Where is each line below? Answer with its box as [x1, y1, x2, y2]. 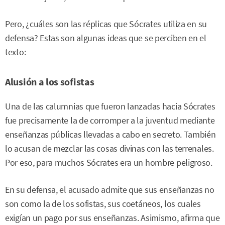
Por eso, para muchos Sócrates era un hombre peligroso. [5, 157, 212, 168]
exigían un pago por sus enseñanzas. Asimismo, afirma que [5, 212, 220, 224]
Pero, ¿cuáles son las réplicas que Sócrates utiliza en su [5, 19, 207, 30]
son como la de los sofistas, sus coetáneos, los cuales [5, 198, 201, 210]
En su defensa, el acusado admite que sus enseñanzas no [5, 184, 214, 196]
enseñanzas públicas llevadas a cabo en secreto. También [5, 129, 216, 140]
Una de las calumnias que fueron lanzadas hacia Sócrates [5, 101, 215, 112]
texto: [5, 47, 26, 58]
